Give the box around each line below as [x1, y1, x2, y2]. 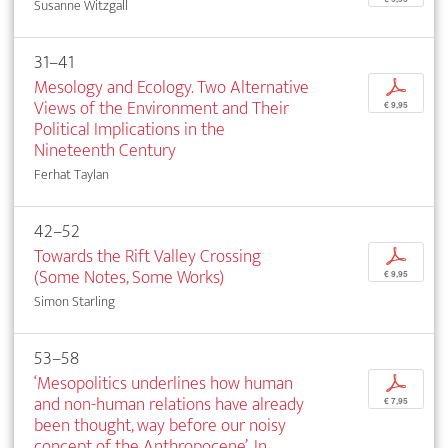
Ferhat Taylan [34, 163, 109, 187]
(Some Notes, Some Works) [34, 262, 224, 294]
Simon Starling [34, 290, 115, 314]
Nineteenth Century [34, 135, 176, 167]
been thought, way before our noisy [34, 410, 286, 442]
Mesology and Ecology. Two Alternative [34, 72, 309, 104]
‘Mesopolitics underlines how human [34, 368, 293, 400]
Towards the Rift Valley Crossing [34, 241, 261, 273]
